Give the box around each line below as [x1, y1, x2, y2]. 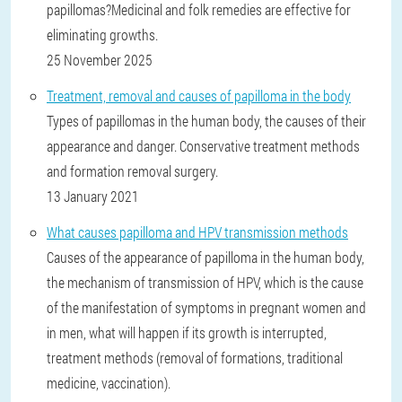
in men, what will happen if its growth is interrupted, [47, 323, 327, 342]
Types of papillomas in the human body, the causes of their [47, 111, 366, 130]
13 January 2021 [47, 187, 139, 205]
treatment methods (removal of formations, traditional [47, 348, 343, 367]
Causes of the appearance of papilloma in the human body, [47, 248, 364, 267]
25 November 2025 [47, 50, 153, 69]
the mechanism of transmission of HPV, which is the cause [47, 273, 363, 292]
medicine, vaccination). [47, 373, 170, 392]
